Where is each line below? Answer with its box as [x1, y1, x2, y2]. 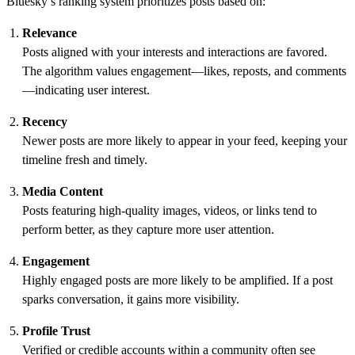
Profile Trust [22, 323, 90, 338]
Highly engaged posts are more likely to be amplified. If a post [22, 273, 333, 287]
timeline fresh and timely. [22, 152, 147, 166]
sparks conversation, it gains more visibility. [22, 292, 239, 306]
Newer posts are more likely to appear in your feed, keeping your [22, 133, 347, 147]
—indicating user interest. [22, 82, 150, 97]
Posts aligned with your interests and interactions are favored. [22, 44, 327, 59]
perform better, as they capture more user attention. [22, 222, 274, 236]
